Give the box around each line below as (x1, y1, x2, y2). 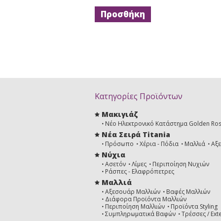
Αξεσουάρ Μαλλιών (105, 187, 160, 196)
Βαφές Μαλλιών (166, 187, 210, 196)
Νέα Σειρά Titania (102, 130, 170, 139)
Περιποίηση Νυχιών (152, 160, 209, 168)
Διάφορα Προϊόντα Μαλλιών (105, 195, 186, 203)
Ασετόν (105, 160, 126, 168)
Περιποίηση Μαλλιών (105, 202, 165, 211)
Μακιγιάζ (102, 110, 138, 119)
